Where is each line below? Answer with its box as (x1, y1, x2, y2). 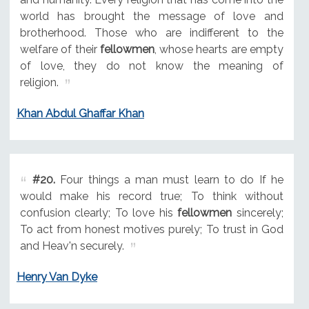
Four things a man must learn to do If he (54, 172, 283, 186)
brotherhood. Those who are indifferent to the (19, 26, 283, 40)
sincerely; (232, 206, 283, 219)
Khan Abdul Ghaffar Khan (16, 106, 144, 120)
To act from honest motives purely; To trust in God (19, 222, 283, 236)
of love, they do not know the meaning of (19, 59, 283, 73)
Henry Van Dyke (16, 270, 97, 283)
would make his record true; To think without (19, 189, 283, 203)
